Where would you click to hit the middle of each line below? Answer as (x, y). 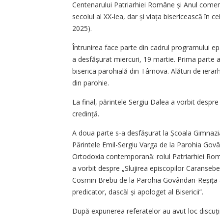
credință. (87, 113)
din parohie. (92, 82)
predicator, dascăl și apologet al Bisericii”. (138, 192)
